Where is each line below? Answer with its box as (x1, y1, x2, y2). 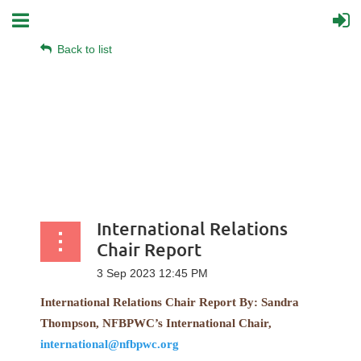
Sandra (261, 296, 299, 309)
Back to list (57, 43, 112, 56)
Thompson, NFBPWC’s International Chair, (40, 317, 272, 330)
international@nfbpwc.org (40, 338, 179, 351)
